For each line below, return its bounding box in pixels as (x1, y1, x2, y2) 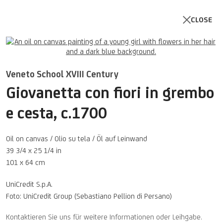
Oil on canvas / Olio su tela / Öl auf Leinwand (6, 134, 148, 143)
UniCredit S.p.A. (6, 180, 53, 189)
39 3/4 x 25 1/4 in (6, 146, 62, 155)
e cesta (6, 104, 54, 122)
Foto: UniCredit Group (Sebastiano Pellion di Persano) (6, 192, 172, 201)
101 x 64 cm (6, 158, 46, 167)
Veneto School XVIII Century (6, 69, 119, 80)
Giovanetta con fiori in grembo (6, 83, 215, 102)
